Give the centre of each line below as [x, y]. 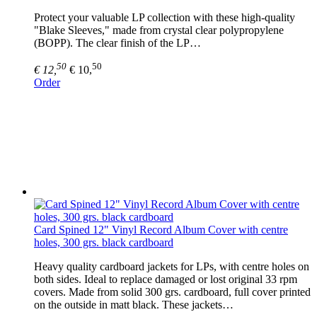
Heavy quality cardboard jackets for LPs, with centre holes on [172, 266]
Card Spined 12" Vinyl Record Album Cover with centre [161, 229]
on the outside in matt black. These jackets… [134, 304]
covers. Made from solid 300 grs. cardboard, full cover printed [172, 292]
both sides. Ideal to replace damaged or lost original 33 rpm [166, 279]
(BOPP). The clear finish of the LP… [117, 42]
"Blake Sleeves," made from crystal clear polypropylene [159, 30]
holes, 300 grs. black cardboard [104, 242]
